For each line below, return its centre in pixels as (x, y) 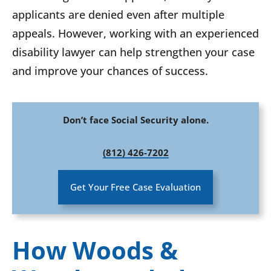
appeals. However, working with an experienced (135, 34)
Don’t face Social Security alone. (135, 120)
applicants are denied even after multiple (118, 15)
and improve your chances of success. (110, 71)
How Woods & (95, 250)
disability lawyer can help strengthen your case (133, 52)
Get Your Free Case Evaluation (135, 187)
